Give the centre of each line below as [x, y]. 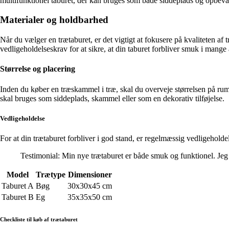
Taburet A [18, 186]
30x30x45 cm [90, 186]
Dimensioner [90, 175]
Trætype [51, 175]
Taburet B [18, 197]
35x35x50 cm [90, 197]
